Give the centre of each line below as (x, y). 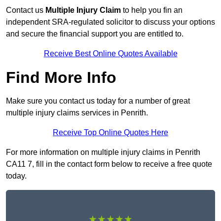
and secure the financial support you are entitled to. (95, 34)
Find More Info (61, 78)
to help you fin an (153, 10)
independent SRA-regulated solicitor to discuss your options (110, 22)
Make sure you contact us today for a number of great (98, 101)
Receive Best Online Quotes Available (110, 54)
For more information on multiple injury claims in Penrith (103, 152)
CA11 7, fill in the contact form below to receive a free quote (109, 164)
